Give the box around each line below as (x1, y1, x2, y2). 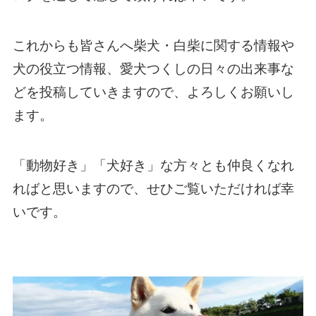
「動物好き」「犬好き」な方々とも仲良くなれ (12, 157, 294, 173)
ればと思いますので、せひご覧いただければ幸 (12, 181, 294, 196)
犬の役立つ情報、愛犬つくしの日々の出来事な (12, 61, 294, 77)
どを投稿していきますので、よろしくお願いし (12, 85, 294, 100)
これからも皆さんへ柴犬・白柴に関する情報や (12, 38, 294, 54)
